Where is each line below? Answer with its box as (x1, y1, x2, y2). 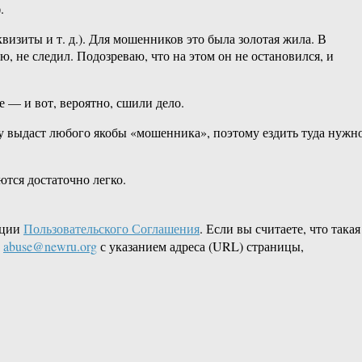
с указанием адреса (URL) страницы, (97, 238, 304, 255)
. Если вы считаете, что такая (200, 220, 360, 238)
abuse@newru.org (3, 238, 97, 255)
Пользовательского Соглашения (23, 220, 200, 238)
